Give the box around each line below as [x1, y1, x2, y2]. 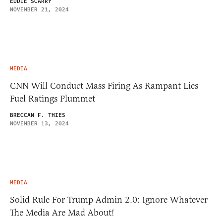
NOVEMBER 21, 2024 [10, 5, 69, 14]
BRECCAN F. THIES [10, 111, 65, 120]
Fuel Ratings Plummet [10, 93, 95, 105]
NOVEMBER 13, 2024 [10, 119, 69, 128]
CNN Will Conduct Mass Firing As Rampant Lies [10, 80, 198, 92]
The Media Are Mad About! [10, 207, 114, 219]
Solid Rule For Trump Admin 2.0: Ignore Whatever [10, 194, 208, 206]
